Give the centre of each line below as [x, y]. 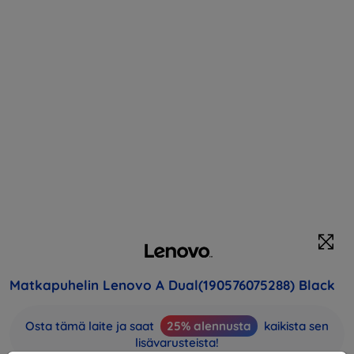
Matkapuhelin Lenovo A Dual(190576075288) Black [172, 284]
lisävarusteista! [177, 342]
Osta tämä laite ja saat [91, 326]
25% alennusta [209, 326]
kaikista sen [295, 326]
